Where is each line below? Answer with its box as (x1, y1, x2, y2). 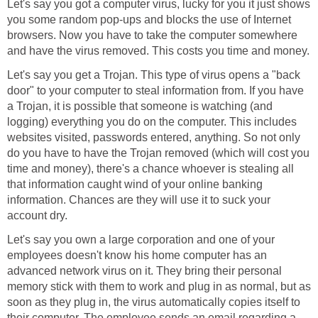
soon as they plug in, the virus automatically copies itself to (7, 295, 300, 308)
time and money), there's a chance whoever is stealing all (7, 162, 294, 175)
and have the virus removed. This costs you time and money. (7, 44, 309, 57)
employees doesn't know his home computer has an (7, 248, 267, 261)
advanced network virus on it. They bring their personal (7, 264, 282, 277)
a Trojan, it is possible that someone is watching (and (7, 99, 273, 112)
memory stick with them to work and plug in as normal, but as (7, 280, 311, 292)
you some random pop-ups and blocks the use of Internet (7, 13, 291, 26)
